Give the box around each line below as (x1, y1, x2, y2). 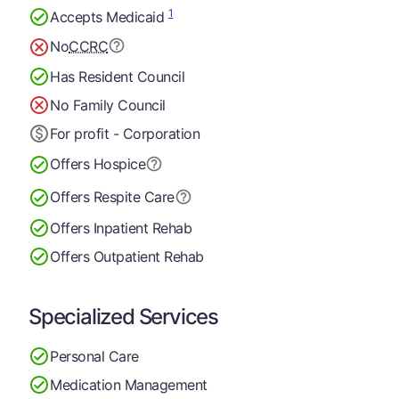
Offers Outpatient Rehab (50, 247, 204, 265)
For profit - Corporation (50, 124, 200, 142)
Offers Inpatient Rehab (50, 218, 192, 237)
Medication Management (50, 375, 208, 394)
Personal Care (50, 346, 139, 365)
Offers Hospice (50, 155, 146, 173)
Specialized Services (28, 304, 218, 330)
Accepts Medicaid (50, 7, 168, 26)
